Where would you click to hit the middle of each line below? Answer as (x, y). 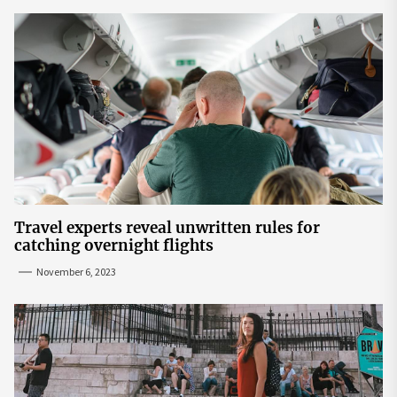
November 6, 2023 (76, 271)
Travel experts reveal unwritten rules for (167, 227)
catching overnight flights (114, 245)
